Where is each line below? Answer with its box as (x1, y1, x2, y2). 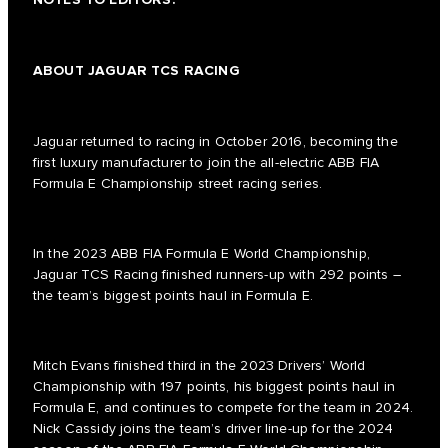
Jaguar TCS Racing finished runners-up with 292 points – (33, 266, 401, 283)
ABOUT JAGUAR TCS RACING (33, 61, 240, 79)
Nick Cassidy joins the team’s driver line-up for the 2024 (33, 420, 394, 437)
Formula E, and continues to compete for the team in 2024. (33, 399, 414, 416)
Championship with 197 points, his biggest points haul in (33, 378, 395, 395)
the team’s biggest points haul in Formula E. (33, 287, 314, 304)
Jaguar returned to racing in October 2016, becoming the (33, 133, 398, 150)
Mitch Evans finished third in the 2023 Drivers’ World (33, 357, 366, 374)
